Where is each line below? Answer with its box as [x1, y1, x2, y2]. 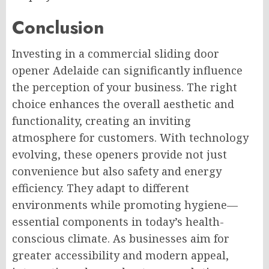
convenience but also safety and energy [12, 164, 222, 179]
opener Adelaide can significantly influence [12, 63, 243, 78]
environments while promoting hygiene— [12, 198, 238, 213]
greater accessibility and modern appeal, [12, 248, 229, 263]
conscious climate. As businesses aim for [12, 231, 229, 246]
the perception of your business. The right [12, 80, 237, 95]
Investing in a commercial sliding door [12, 46, 219, 61]
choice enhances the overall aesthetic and [12, 97, 234, 112]
